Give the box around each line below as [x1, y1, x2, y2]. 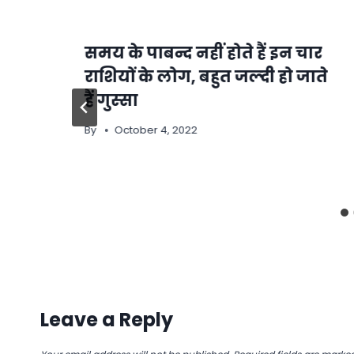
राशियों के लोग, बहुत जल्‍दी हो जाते [85, 65, 328, 88]
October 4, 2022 [115, 122, 198, 137]
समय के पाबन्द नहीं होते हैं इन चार [85, 41, 322, 64]
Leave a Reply [40, 306, 173, 333]
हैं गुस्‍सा [85, 88, 138, 111]
